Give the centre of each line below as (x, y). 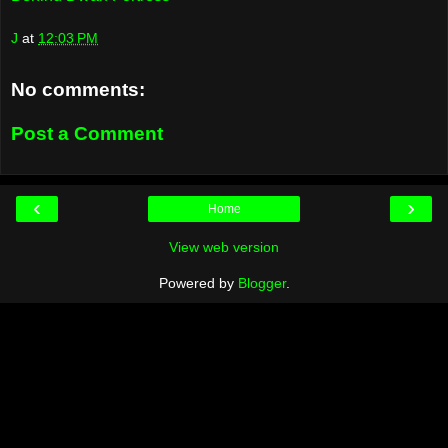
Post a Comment (87, 133)
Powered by (198, 283)
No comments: (78, 90)
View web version (224, 247)
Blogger (261, 283)
